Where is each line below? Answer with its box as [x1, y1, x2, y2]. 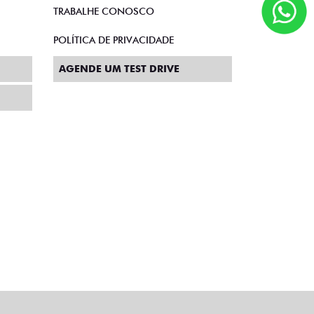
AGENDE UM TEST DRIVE [59, 63, 179, 75]
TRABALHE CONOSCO [53, 6, 154, 18]
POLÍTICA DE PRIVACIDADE [53, 34, 174, 46]
